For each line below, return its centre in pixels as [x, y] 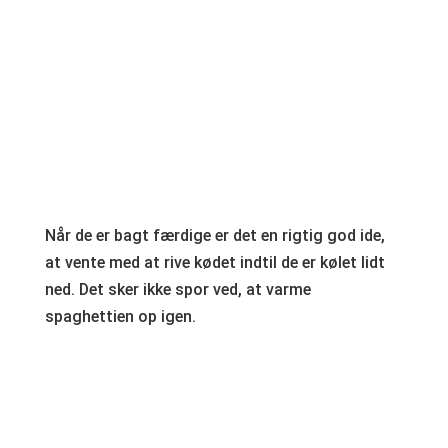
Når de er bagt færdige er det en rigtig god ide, [214, 236]
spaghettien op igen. [120, 317]
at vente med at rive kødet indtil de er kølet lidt [214, 263]
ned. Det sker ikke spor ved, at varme [177, 290]
